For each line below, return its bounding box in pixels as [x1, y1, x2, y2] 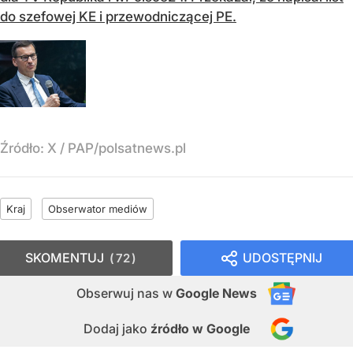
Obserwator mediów [48, 202, 147, 215]
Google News [176, 284, 257, 301]
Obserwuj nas [76, 284, 162, 301]
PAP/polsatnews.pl [68, 139, 186, 156]
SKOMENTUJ [25, 249, 104, 266]
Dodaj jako [84, 320, 150, 336]
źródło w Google [150, 320, 250, 336]
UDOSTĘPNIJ [243, 249, 322, 266]
